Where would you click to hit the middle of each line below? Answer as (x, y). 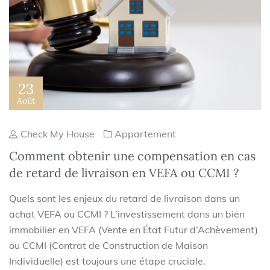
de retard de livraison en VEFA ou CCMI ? (124, 173)
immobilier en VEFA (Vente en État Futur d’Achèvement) (133, 230)
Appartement (145, 134)
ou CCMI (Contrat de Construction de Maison (108, 246)
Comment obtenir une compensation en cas (132, 156)
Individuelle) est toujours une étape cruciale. (107, 261)
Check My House (56, 134)
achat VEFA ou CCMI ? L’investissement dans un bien (127, 214)
